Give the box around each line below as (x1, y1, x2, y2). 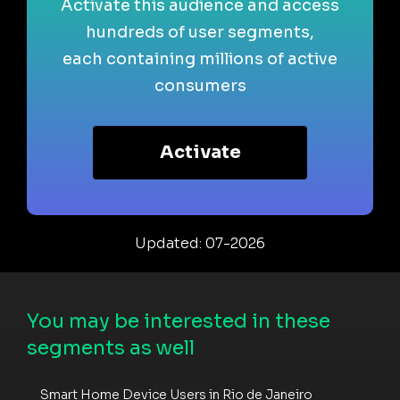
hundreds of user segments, (86, 21, 314, 42)
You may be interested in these (27, 308, 330, 333)
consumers (154, 75, 246, 96)
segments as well (27, 335, 195, 360)
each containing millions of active (62, 48, 337, 69)
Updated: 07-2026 (135, 233, 265, 253)
